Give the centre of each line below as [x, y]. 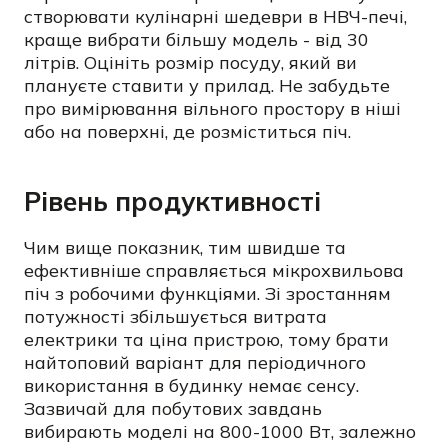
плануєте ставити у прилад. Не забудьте [207, 85]
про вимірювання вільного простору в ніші [212, 108]
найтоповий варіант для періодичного [195, 362]
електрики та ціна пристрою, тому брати [206, 339]
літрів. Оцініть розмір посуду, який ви [190, 62]
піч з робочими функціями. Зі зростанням [207, 293]
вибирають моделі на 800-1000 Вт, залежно [220, 431]
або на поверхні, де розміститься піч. [187, 131]
